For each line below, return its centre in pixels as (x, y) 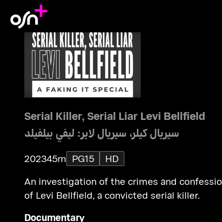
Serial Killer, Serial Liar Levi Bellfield (114, 115)
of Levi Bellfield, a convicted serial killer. (112, 195)
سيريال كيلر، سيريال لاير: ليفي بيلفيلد (102, 132)
